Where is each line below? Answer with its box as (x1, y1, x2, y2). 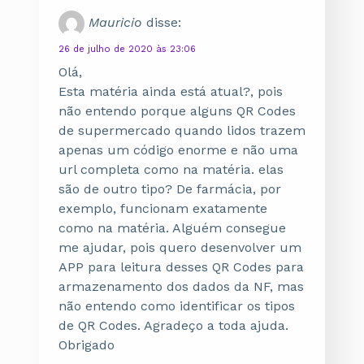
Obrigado (58, 337, 115, 353)
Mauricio (89, 15, 142, 30)
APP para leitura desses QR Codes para (58, 259, 304, 275)
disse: (146, 15, 181, 30)
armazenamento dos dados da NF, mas (58, 279, 304, 294)
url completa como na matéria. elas (58, 162, 284, 177)
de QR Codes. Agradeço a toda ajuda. (58, 318, 288, 333)
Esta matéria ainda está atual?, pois (58, 84, 283, 99)
